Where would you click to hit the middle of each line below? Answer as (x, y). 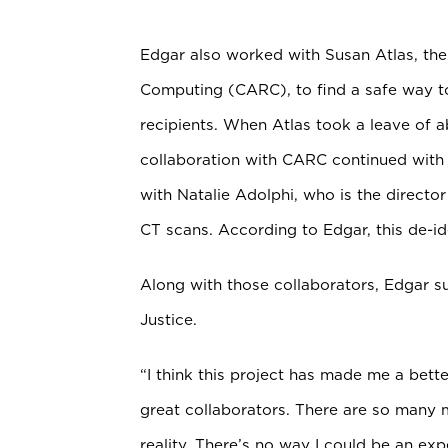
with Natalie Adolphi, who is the (263, 194)
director (416, 194)
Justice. (168, 319)
